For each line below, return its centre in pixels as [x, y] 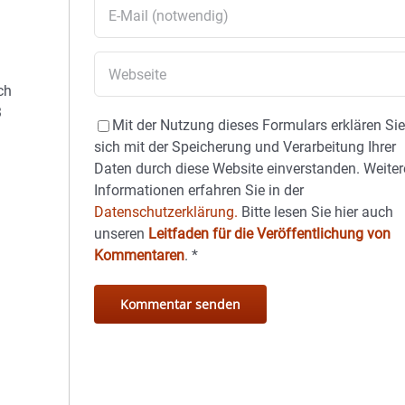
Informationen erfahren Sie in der [199, 190]
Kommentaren [140, 255]
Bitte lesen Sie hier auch [316, 212]
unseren [122, 234]
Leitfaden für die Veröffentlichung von [270, 234]
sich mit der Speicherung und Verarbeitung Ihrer [245, 147]
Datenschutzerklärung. [166, 212]
